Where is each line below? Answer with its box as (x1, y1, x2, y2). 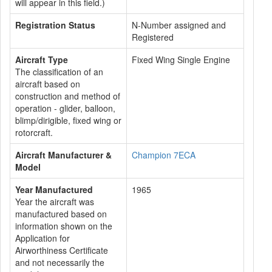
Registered (132, 31, 174, 43)
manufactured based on (15, 208, 107, 220)
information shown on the (15, 220, 112, 232)
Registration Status (15, 19, 95, 31)
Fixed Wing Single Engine (132, 53, 230, 66)
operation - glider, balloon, (15, 102, 115, 114)
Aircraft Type (15, 53, 68, 66)
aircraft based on (15, 78, 80, 90)
